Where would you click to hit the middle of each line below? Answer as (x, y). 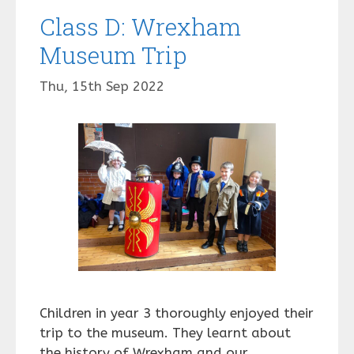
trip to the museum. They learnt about (165, 333)
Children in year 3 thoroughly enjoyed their (177, 313)
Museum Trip (113, 55)
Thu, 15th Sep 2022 (102, 86)
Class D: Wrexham (140, 26)
